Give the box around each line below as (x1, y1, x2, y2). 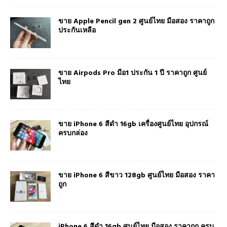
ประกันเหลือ (58, 25, 96, 37)
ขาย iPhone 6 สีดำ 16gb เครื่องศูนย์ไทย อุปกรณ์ (58, 118, 208, 130)
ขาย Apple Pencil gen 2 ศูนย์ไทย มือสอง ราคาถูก (58, 16, 214, 28)
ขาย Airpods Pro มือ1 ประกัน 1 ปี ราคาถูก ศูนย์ (58, 67, 207, 79)
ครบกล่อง (58, 127, 88, 139)
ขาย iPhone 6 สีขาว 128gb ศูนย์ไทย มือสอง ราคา (58, 169, 215, 181)
